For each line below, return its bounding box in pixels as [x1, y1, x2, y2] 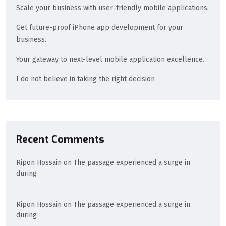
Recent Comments [16, 133, 104, 147]
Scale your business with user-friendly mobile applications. [16, 3, 209, 12]
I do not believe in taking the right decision [16, 74, 155, 83]
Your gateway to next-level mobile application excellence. [16, 54, 204, 64]
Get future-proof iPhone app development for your [16, 23, 183, 32]
